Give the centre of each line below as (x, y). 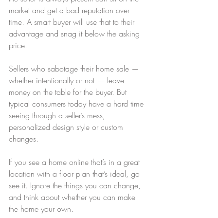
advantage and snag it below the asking (75, 33)
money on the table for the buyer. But (69, 92)
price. (18, 45)
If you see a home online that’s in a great (75, 162)
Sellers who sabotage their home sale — (75, 68)
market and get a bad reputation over (70, 10)
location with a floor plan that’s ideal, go (75, 173)
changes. (24, 138)
